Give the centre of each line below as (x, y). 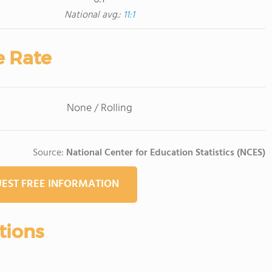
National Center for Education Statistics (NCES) (166, 153)
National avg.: (93, 15)
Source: (49, 153)
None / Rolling (99, 108)
